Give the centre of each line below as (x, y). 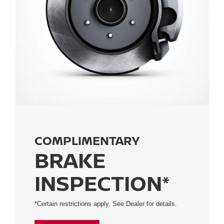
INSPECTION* (102, 183)
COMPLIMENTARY (87, 140)
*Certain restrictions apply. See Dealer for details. (106, 204)
